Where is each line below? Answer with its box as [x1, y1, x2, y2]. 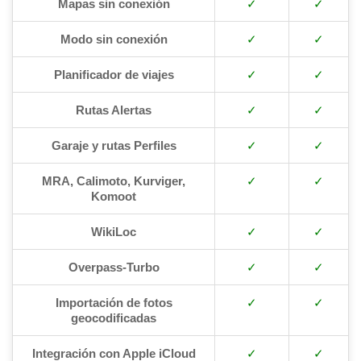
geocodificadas [71, 310, 156, 325]
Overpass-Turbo [68, 259, 160, 274]
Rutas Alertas [76, 102, 151, 117]
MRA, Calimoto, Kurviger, [42, 173, 185, 188]
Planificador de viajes [53, 67, 174, 81]
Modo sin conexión [60, 31, 168, 46]
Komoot [91, 189, 136, 203]
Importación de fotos [55, 295, 172, 309]
